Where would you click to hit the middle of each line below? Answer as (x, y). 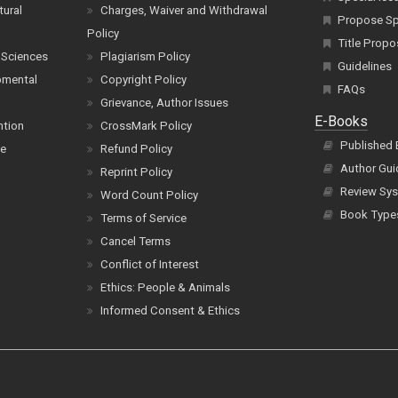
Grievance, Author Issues (165, 103)
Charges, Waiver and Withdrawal (184, 11)
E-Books (342, 122)
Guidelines (365, 67)
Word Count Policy (150, 195)
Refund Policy (137, 149)
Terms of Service (144, 219)
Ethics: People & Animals (166, 288)
